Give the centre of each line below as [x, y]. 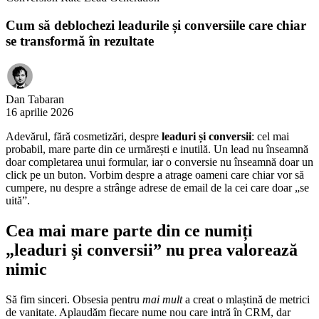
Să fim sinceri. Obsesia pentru [74, 300]
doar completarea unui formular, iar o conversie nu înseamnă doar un [159, 162]
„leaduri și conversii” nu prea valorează [152, 250]
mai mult [162, 300]
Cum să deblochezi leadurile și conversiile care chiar [156, 25]
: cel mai [270, 137]
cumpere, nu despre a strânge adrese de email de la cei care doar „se [157, 188]
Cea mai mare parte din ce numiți [129, 231]
